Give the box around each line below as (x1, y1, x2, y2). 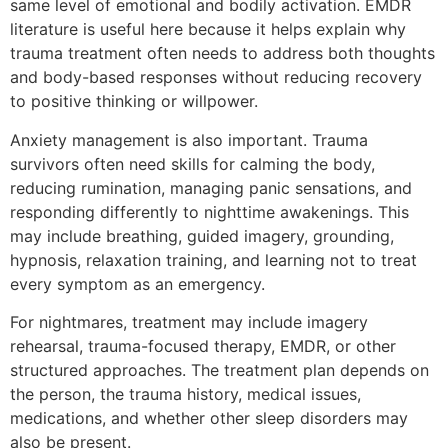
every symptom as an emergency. (10, 273, 265, 294)
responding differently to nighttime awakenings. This (10, 201, 409, 222)
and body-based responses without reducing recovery (10, 67, 422, 88)
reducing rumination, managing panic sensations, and (10, 177, 412, 198)
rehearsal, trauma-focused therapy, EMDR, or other (10, 335, 396, 356)
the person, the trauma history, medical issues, (10, 383, 361, 404)
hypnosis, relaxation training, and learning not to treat (10, 249, 417, 270)
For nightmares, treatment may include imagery (10, 311, 368, 332)
